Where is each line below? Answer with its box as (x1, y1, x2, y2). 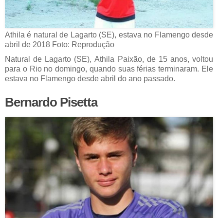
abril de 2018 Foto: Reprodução (5, 40, 114, 49)
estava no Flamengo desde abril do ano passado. (5, 74, 175, 83)
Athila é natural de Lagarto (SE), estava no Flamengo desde (5, 31, 213, 39)
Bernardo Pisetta (5, 95, 97, 110)
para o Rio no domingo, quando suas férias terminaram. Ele (5, 65, 213, 73)
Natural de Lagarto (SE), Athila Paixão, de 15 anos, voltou (5, 55, 213, 64)
